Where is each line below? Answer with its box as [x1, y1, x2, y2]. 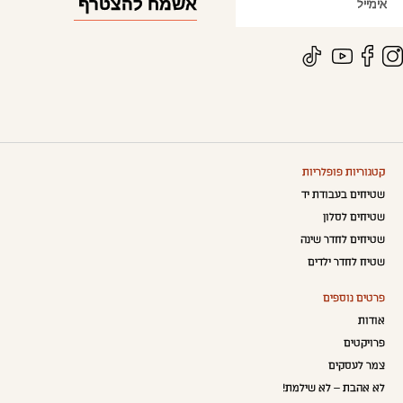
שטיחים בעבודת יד [301, 189, 385, 201]
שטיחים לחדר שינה [300, 234, 385, 246]
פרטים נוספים [323, 292, 385, 305]
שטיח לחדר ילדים [308, 256, 385, 269]
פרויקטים [344, 337, 385, 350]
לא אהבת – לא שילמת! [282, 382, 385, 395]
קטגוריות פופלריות [302, 166, 385, 179]
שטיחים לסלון [323, 211, 385, 224]
